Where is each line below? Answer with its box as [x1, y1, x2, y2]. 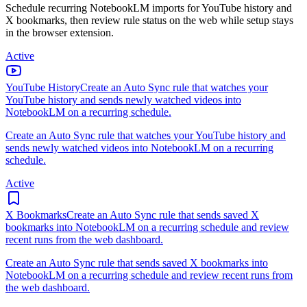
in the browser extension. [5, 26, 114, 38]
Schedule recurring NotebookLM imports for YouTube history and [5, 1, 292, 14]
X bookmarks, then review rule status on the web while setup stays [5, 14, 293, 26]
